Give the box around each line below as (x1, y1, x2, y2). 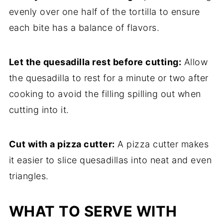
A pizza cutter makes (114, 138, 209, 149)
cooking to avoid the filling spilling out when (8, 88, 201, 99)
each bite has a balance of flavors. (8, 22, 160, 33)
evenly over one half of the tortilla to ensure (8, 6, 200, 17)
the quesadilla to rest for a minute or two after (8, 72, 209, 83)
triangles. (8, 170, 49, 181)
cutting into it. (8, 104, 69, 115)
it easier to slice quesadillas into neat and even (8, 154, 212, 165)
